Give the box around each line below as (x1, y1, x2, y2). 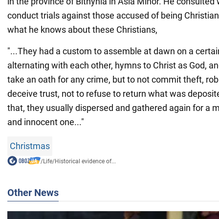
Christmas (10, 140, 50, 151)
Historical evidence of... (54, 157, 116, 165)
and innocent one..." (7, 116, 84, 127)
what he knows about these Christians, (7, 24, 157, 35)
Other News (7, 186, 59, 198)
